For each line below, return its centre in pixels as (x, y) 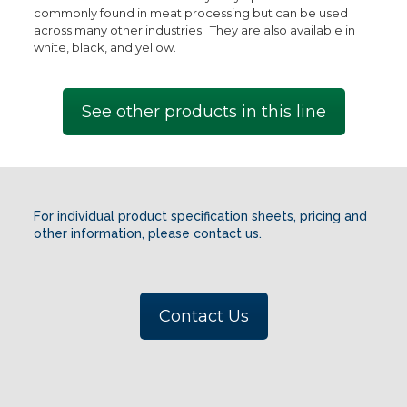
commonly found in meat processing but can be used (190, 13)
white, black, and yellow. (104, 48)
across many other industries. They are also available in (194, 30)
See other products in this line (203, 112)
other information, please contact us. (147, 234)
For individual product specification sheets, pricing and (200, 217)
